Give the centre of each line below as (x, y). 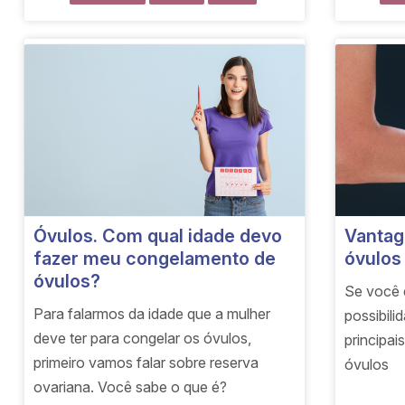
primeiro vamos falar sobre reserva (146, 363)
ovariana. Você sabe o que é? (131, 387)
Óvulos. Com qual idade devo (158, 236)
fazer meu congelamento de (155, 259)
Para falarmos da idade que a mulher (152, 314)
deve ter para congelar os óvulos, (143, 338)
